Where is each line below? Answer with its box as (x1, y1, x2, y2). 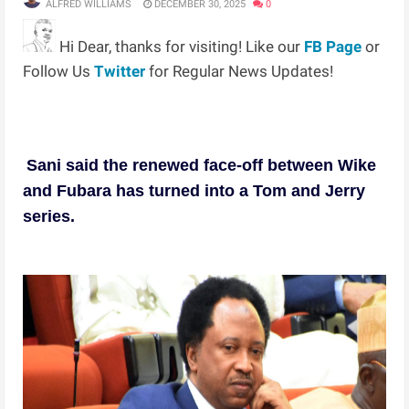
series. (23, 206, 76, 225)
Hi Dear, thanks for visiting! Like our (56, 37, 305, 56)
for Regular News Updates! (145, 61, 334, 80)
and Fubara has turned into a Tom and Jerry (23, 181, 366, 200)
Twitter (94, 61, 146, 80)
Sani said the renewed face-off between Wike (26, 155, 377, 174)
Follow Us (23, 61, 95, 80)
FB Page (304, 37, 362, 56)
